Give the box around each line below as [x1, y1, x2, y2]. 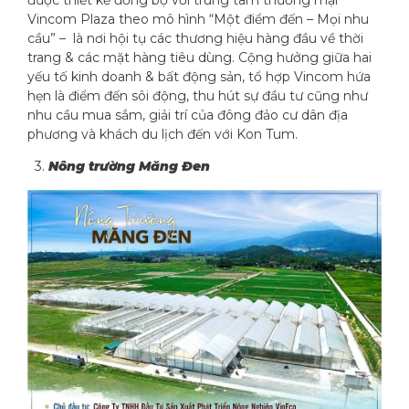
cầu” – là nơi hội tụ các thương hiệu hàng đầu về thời [27, 29, 363, 47]
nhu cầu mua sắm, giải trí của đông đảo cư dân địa [27, 106, 348, 123]
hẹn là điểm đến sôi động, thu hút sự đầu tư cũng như [27, 87, 368, 104]
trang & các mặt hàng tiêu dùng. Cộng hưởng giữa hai [27, 48, 372, 66]
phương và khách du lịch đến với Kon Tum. [27, 125, 298, 142]
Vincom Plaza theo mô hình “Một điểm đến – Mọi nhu [27, 10, 369, 27]
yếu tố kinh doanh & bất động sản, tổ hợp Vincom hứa [27, 68, 371, 85]
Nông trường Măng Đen [48, 158, 214, 175]
